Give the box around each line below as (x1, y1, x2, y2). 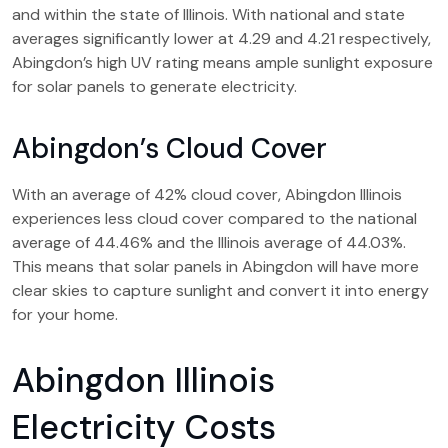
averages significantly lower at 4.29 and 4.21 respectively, (12, 28, 431, 49)
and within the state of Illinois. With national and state (12, 4, 405, 25)
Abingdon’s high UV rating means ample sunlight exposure (12, 52, 433, 73)
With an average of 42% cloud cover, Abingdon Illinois (12, 184, 402, 205)
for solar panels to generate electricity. (12, 76, 297, 97)
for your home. (12, 304, 118, 325)
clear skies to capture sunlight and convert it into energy (12, 280, 429, 301)
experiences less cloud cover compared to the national (12, 208, 417, 229)
